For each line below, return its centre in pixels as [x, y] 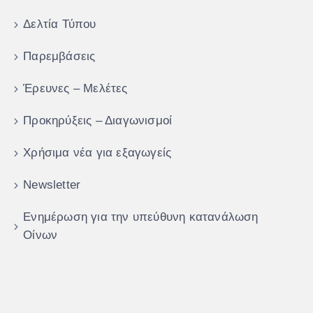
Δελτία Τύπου [60, 24]
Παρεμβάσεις [59, 57]
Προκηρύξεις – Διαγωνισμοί [98, 121]
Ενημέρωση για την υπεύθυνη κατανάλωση [141, 217]
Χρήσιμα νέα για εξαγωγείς [97, 153]
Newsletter [52, 185]
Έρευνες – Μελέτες [75, 89]
